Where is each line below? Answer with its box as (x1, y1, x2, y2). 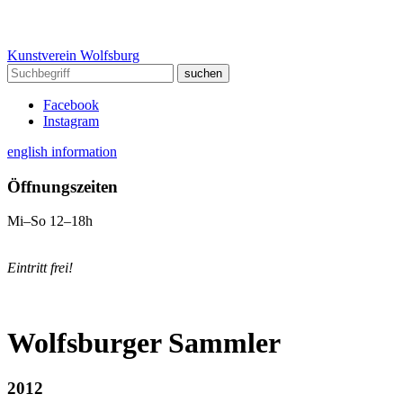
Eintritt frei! (7, 260, 73, 276)
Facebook (43, 97, 99, 112)
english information (7, 144, 117, 159)
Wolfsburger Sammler (7, 326, 281, 359)
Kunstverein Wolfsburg (7, 48, 139, 63)
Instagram (43, 113, 99, 129)
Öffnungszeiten (7, 176, 118, 196)
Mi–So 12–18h (7, 213, 93, 229)
